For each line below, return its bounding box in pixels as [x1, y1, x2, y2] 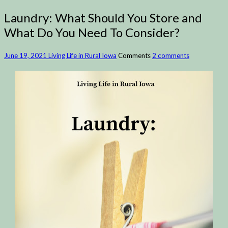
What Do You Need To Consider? [4, 25, 180, 40]
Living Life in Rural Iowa [48, 51, 117, 60]
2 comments [152, 51, 189, 60]
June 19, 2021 [4, 51, 48, 60]
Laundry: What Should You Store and [4, 10, 202, 25]
